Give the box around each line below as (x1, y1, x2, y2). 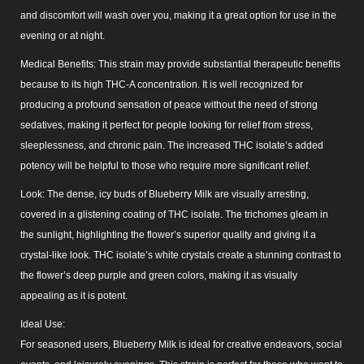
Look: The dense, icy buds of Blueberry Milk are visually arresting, (20, 188, 309, 200)
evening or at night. (20, 29, 105, 41)
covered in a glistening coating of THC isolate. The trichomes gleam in (20, 208, 328, 220)
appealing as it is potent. (20, 289, 128, 301)
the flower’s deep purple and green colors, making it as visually (20, 269, 297, 281)
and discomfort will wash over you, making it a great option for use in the (20, 9, 336, 21)
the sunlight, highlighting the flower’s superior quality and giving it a (20, 228, 316, 240)
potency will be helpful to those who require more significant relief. (20, 159, 310, 171)
